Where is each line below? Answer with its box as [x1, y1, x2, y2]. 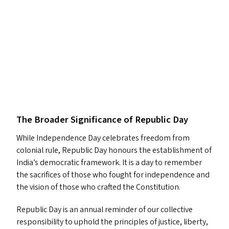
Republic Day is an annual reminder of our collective [16, 204, 193, 215]
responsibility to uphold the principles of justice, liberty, [16, 216, 208, 227]
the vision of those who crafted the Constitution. [16, 181, 180, 193]
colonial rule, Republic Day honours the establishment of [16, 145, 212, 156]
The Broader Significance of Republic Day [16, 113, 188, 126]
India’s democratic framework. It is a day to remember [16, 157, 202, 168]
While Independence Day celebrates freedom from [16, 132, 190, 144]
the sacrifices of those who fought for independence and [16, 169, 210, 180]
